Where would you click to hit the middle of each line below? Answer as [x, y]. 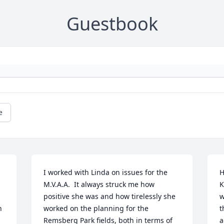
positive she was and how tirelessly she [110, 196]
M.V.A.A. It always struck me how [99, 184]
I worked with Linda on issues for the [106, 172]
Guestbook [112, 24]
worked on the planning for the [96, 208]
